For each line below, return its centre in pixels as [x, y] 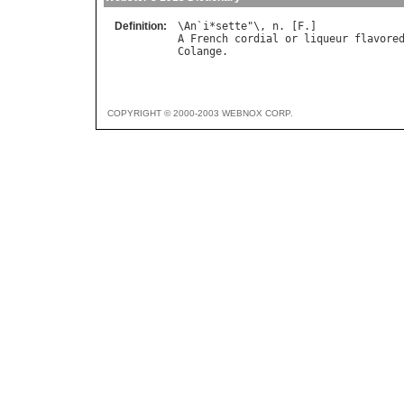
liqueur [326, 39]
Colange [200, 52]
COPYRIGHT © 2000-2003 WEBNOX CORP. [200, 114]
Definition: [141, 27]
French [209, 39]
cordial [257, 39]
